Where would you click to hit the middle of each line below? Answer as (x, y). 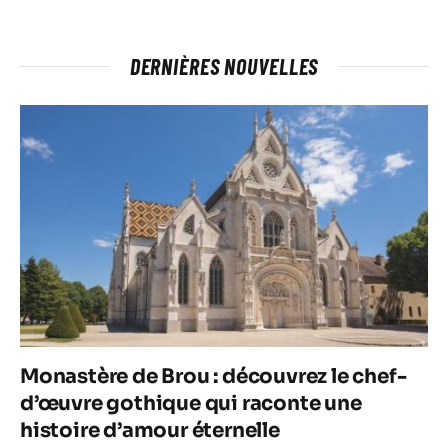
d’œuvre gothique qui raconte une (191, 404)
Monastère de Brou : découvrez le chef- (213, 377)
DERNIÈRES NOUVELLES (224, 65)
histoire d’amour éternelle (150, 431)
